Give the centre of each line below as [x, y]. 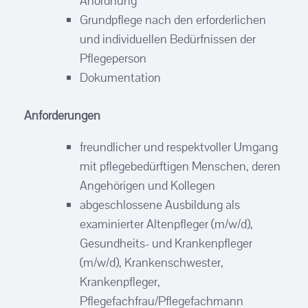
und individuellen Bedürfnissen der [168, 38]
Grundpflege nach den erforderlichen [173, 19]
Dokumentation [120, 77]
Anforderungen [62, 115]
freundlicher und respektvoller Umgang [179, 146]
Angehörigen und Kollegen [147, 185]
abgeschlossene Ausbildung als [160, 204]
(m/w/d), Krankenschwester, [152, 262]
